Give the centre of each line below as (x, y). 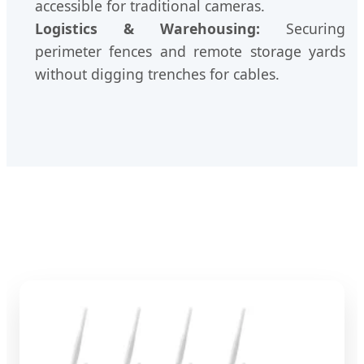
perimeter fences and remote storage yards (190, 52)
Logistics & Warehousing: (147, 29)
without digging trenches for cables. (157, 74)
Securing (303, 29)
